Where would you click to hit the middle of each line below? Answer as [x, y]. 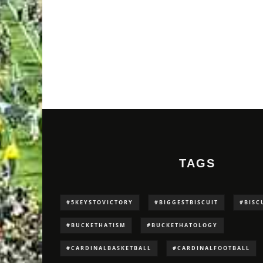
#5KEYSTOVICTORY [100, 203]
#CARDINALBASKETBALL [109, 248]
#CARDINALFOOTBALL [211, 248]
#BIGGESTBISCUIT [186, 203]
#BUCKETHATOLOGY [182, 225]
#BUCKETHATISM [96, 225]
